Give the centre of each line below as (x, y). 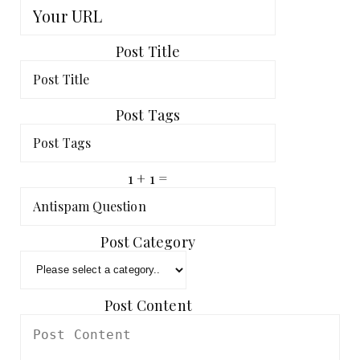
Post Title (148, 51)
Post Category (148, 241)
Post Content (148, 305)
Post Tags (148, 115)
